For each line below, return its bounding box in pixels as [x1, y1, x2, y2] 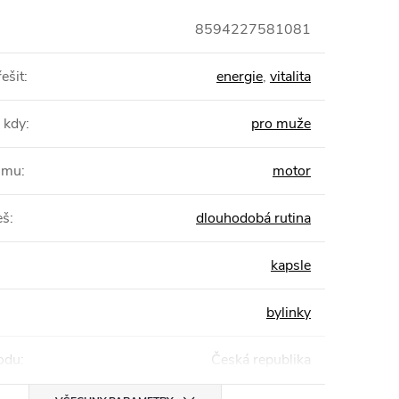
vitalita [270, 67, 311, 86]
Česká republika [211, 350, 311, 370]
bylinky [266, 303, 311, 322]
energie [216, 67, 263, 86]
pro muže [251, 114, 311, 134]
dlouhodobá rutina [196, 208, 311, 228]
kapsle [271, 256, 311, 275]
